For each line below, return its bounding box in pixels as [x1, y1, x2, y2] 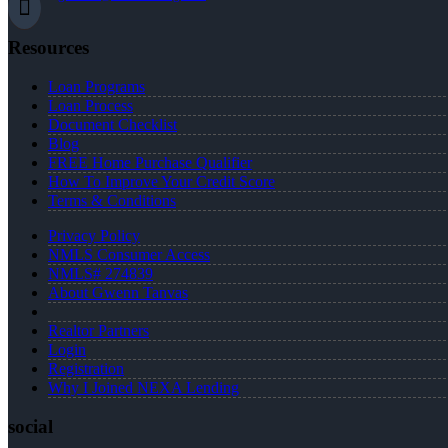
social [8, 416, 53, 438]
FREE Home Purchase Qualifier [48, 153, 252, 171]
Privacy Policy [48, 226, 140, 244]
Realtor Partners [48, 321, 149, 339]
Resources [8, 36, 89, 58]
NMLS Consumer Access [48, 245, 210, 263]
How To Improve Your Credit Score [48, 172, 275, 190]
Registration [48, 359, 124, 377]
